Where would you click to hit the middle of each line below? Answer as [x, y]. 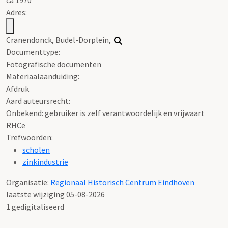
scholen [36, 149]
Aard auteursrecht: [38, 101]
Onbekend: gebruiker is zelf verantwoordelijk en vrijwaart [105, 113]
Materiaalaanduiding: [43, 76]
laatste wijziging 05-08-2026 [55, 194]
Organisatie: [28, 182]
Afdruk [18, 88]
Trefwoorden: [30, 137]
